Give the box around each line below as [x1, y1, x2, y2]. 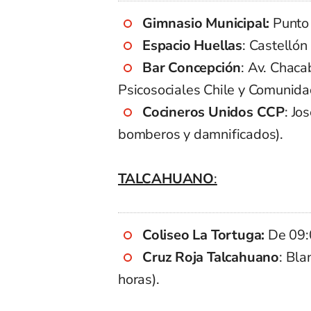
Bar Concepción [142, 58, 242, 77]
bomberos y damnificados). [118, 124, 284, 144]
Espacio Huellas [142, 35, 242, 55]
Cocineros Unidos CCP [142, 102, 285, 121]
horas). [118, 269, 160, 289]
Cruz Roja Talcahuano [142, 247, 279, 267]
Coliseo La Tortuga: [142, 225, 265, 244]
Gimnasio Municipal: [142, 13, 270, 33]
